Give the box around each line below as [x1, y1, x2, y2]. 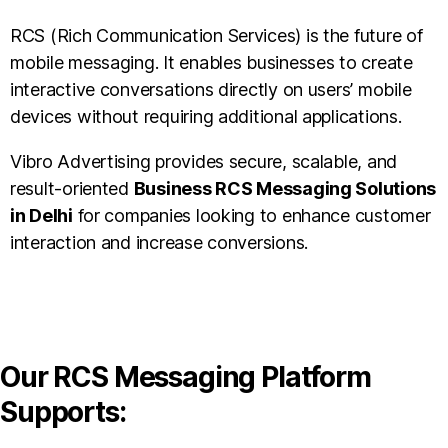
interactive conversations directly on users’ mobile [10, 78, 412, 100]
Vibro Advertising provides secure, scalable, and [10, 150, 398, 172]
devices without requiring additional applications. [10, 105, 402, 127]
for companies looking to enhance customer [72, 204, 431, 226]
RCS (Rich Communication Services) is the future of [10, 24, 423, 46]
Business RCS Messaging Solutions [133, 177, 437, 199]
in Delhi [10, 204, 73, 226]
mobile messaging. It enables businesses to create [10, 51, 413, 73]
